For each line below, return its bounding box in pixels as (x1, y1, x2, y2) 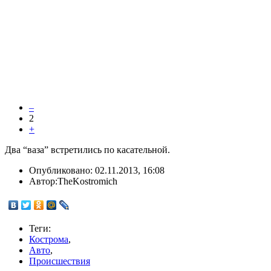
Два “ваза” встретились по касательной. (5, 145, 170, 155)
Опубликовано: (29, 165, 95, 176)
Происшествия (29, 256, 90, 267)
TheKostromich (57, 176, 117, 187)
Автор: (29, 176, 57, 187)
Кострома (29, 234, 68, 245)
